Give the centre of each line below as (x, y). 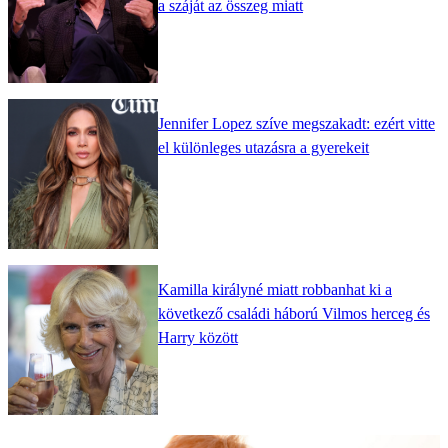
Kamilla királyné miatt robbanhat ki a (275, 290)
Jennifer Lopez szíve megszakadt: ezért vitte (296, 124)
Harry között (198, 338)
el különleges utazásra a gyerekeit (263, 148)
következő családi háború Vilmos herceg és (294, 314)
